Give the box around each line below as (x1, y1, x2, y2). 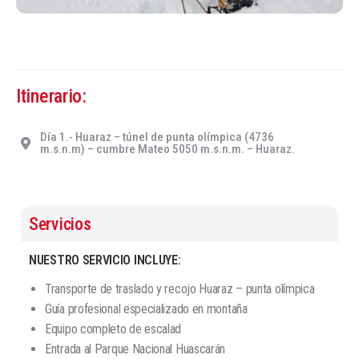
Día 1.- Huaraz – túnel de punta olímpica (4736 (40, 130, 274, 144)
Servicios (29, 214, 91, 234)
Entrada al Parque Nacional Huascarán (45, 341, 226, 357)
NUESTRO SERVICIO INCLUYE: (29, 252, 181, 268)
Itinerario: (16, 85, 87, 107)
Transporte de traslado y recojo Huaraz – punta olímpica (45, 281, 315, 296)
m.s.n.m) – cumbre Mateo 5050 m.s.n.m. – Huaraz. (40, 142, 295, 156)
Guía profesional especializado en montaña (45, 301, 248, 317)
